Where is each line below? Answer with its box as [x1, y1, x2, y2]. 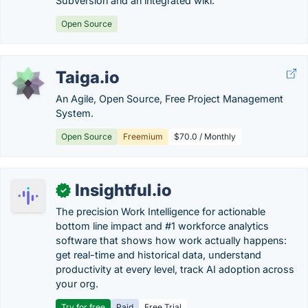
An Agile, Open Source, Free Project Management [56, 93, 283, 104]
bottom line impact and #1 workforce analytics [56, 220, 269, 232]
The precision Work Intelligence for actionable [56, 206, 265, 217]
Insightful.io [75, 180, 172, 200]
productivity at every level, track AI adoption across [56, 263, 294, 275]
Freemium [123, 131, 163, 142]
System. [56, 107, 93, 119]
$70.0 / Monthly [174, 131, 236, 142]
